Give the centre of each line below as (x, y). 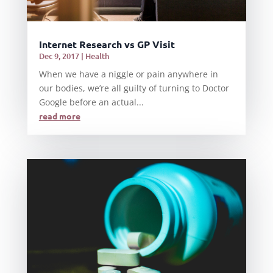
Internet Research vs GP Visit (107, 44)
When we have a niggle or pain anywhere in (128, 74)
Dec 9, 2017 (59, 56)
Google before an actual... (91, 102)
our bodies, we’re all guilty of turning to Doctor (134, 88)
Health (97, 56)
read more (59, 116)
